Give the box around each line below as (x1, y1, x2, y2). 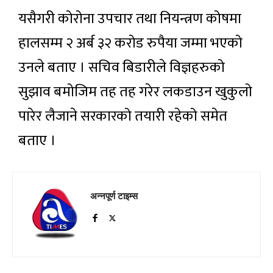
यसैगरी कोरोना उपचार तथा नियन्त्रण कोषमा (18, 7, 241, 31)
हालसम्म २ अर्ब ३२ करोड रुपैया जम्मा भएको (18, 31, 243, 55)
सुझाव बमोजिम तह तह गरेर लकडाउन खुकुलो (18, 80, 252, 104)
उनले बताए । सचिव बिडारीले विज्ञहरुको (18, 55, 225, 80)
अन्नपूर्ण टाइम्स (90, 190, 138, 202)
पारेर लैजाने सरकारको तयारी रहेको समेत (18, 104, 227, 129)
